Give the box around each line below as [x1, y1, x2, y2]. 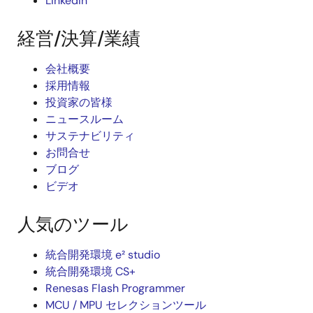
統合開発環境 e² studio [45, 247, 160, 262]
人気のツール [17, 212, 129, 236]
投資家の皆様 [45, 95, 112, 110]
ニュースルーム [45, 112, 124, 126]
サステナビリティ [45, 129, 135, 143]
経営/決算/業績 [17, 27, 140, 50]
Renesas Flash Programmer [45, 281, 185, 296]
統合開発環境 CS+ [45, 264, 136, 279]
